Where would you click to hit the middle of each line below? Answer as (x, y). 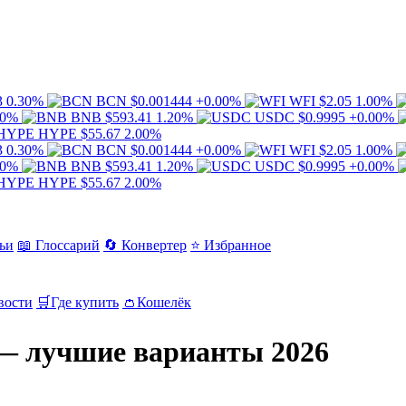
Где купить (85, 302)
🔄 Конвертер (145, 245)
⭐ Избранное (231, 245)
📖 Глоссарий (58, 245)
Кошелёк (164, 302)
